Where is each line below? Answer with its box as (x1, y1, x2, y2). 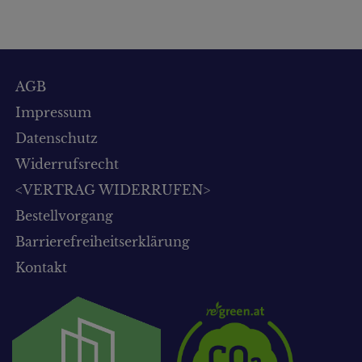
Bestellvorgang (15, 207, 113, 224)
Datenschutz (15, 129, 98, 146)
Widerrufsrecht (15, 155, 119, 172)
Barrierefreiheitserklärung (15, 233, 190, 250)
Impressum (15, 103, 91, 120)
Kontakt (15, 259, 67, 276)
